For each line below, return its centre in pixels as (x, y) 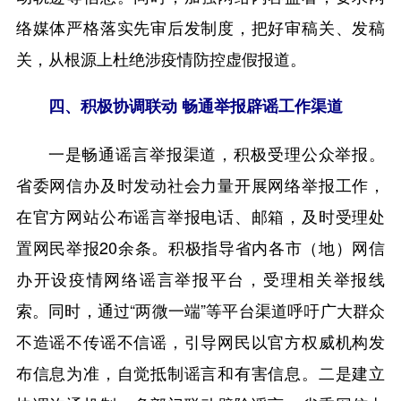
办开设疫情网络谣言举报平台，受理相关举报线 (200, 279)
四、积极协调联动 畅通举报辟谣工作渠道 (195, 106)
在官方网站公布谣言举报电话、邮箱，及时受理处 (200, 216)
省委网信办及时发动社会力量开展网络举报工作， (200, 185)
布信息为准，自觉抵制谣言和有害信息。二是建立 (200, 373)
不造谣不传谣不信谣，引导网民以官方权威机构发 (200, 341)
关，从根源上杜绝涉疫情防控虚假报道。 (161, 58)
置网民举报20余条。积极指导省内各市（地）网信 (200, 247)
